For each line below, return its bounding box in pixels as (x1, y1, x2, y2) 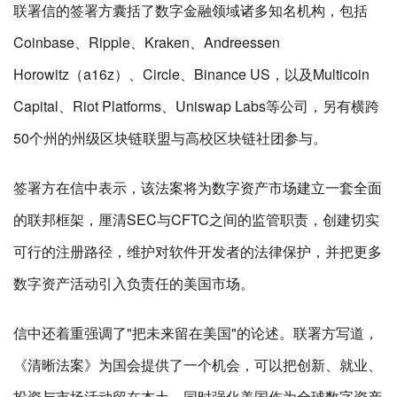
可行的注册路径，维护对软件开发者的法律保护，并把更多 (13, 241, 382, 261)
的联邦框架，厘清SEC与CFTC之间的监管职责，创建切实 (13, 209, 379, 230)
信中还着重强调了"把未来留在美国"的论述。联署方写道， (13, 323, 378, 343)
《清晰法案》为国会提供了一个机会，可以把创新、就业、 (13, 354, 382, 375)
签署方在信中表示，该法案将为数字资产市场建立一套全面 (13, 177, 382, 198)
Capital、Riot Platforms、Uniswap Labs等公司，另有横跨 (13, 96, 379, 116)
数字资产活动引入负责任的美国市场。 (13, 273, 254, 293)
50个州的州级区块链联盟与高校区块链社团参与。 (13, 128, 327, 148)
